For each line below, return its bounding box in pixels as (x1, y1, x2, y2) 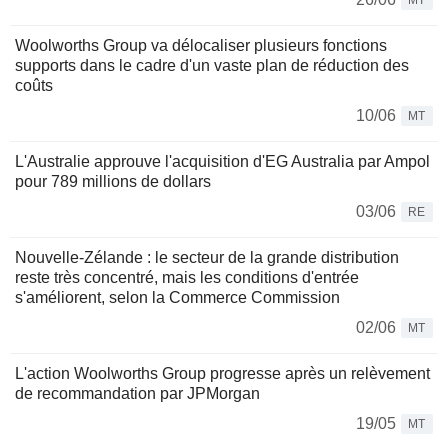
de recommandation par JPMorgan (15, 385, 260, 403)
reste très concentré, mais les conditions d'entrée (15, 269, 359, 287)
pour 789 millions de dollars (15, 173, 211, 191)
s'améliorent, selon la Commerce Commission (15, 289, 340, 307)
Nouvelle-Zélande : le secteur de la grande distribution (15, 249, 399, 267)
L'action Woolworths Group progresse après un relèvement (15, 365, 430, 383)
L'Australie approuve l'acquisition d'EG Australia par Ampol (15, 153, 430, 171)
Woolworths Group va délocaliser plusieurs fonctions (15, 37, 387, 55)
